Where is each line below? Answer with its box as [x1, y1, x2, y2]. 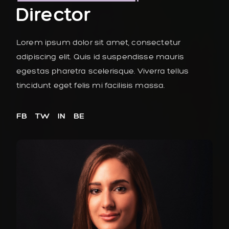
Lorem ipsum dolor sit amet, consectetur [16, 37, 181, 48]
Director [16, 2, 91, 27]
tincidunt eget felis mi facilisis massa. [16, 80, 165, 90]
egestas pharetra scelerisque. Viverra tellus [16, 66, 189, 76]
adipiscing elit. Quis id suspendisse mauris [16, 52, 184, 62]
